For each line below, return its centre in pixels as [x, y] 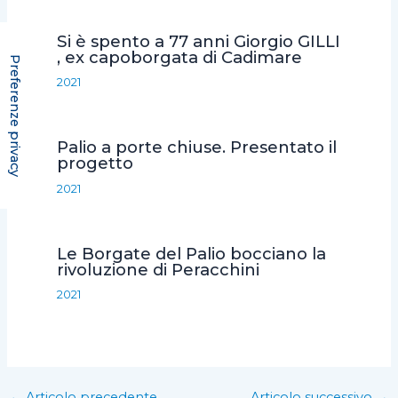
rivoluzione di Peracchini [159, 269]
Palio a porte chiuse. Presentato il [197, 147]
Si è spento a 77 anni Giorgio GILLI [199, 42]
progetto [96, 163]
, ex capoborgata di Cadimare [180, 58]
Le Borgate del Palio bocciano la [192, 253]
